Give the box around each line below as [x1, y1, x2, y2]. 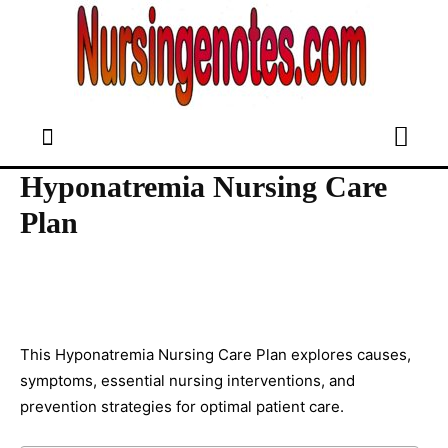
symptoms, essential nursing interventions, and [20, 371, 355, 390]
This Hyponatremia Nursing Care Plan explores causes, [20, 345, 411, 364]
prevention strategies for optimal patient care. [20, 397, 344, 416]
